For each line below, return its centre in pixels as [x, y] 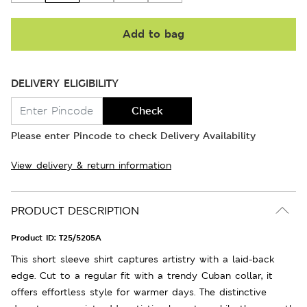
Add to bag [153, 34]
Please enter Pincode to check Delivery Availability [133, 135]
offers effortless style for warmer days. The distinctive [139, 292]
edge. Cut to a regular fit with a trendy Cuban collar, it [142, 275]
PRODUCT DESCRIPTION [75, 210]
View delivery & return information [91, 165]
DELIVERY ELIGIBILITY [65, 83]
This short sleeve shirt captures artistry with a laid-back [143, 259]
